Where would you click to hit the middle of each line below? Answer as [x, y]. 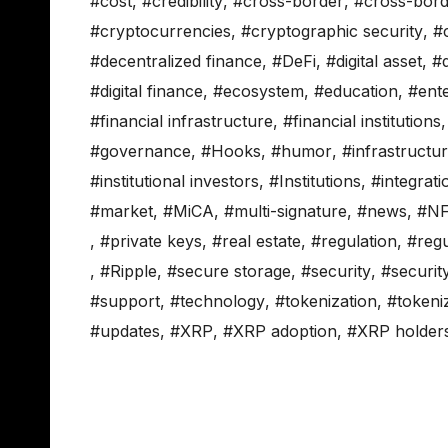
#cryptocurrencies [160, 31]
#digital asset [374, 61]
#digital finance [146, 91]
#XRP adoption [280, 331]
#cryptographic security [332, 31]
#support [125, 301]
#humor [301, 151]
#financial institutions [362, 121]
